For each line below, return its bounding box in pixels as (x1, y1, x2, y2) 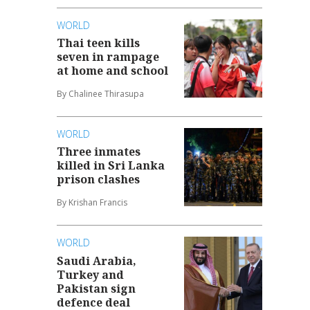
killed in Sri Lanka (57, 158, 165, 174)
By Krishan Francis (57, 197, 128, 209)
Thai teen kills (57, 35, 140, 51)
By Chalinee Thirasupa (57, 87, 145, 100)
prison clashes (57, 172, 140, 188)
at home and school (57, 62, 169, 78)
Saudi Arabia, (57, 253, 137, 268)
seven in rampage (57, 48, 160, 64)
